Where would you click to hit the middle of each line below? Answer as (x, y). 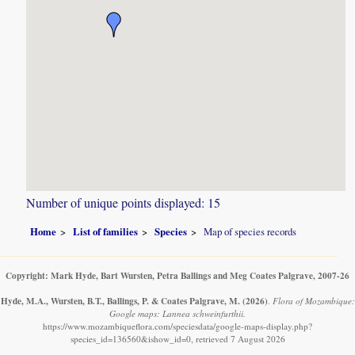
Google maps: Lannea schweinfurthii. (177, 313)
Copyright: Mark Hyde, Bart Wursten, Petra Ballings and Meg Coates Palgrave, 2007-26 (177, 275)
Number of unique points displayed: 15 (124, 203)
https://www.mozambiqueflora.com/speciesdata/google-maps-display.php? (177, 326)
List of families (106, 231)
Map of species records (250, 231)
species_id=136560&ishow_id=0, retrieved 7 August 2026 (177, 338)
